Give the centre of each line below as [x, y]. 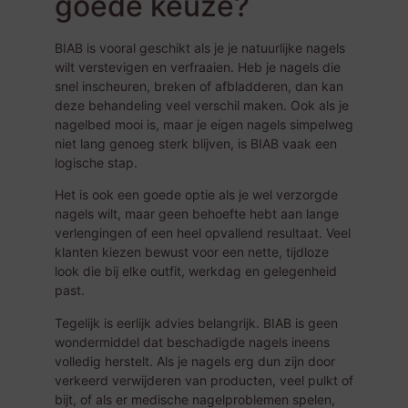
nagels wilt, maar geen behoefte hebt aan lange [197, 214]
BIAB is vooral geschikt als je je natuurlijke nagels [200, 47]
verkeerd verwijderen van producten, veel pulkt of [204, 380]
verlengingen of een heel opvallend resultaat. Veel [203, 233]
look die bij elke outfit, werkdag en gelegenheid [196, 271]
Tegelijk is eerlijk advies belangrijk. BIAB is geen [196, 322]
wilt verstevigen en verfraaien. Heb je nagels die [198, 66]
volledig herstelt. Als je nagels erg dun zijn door [195, 361]
